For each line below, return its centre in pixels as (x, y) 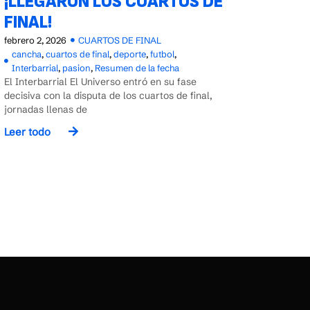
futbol (162, 54)
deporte (130, 54)
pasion (76, 67)
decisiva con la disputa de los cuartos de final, (108, 95)
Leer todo (27, 132)
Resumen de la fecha (137, 67)
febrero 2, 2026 (35, 40)
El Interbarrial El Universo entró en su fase (100, 81)
